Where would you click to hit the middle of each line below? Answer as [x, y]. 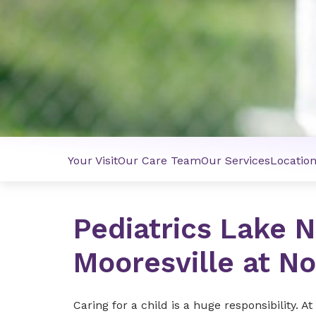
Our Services [236, 160]
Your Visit [93, 160]
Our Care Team [159, 160]
